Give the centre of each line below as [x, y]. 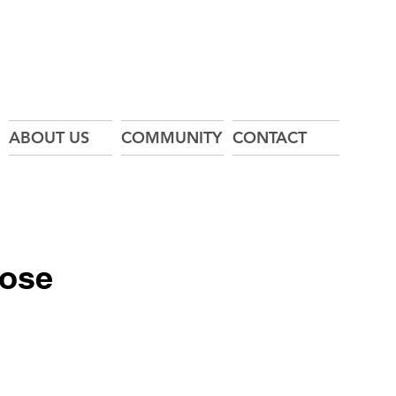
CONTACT [270, 137]
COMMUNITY [171, 137]
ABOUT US [49, 137]
